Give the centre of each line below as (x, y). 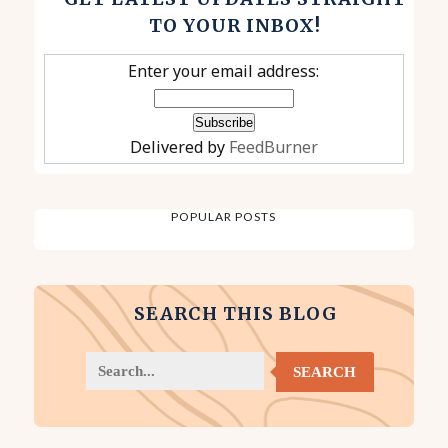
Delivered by (179, 147)
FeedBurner (273, 147)
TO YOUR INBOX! (235, 26)
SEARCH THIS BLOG (235, 314)
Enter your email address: (224, 71)
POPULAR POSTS (224, 217)
